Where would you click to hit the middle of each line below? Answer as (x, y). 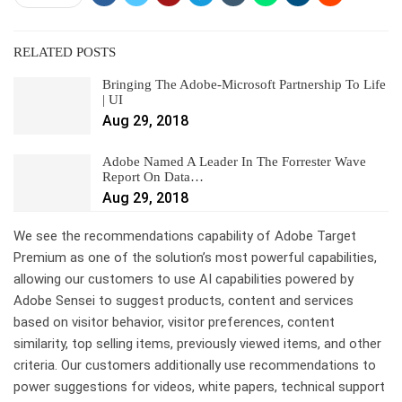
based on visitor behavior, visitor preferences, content (174, 323)
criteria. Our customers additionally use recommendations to (195, 366)
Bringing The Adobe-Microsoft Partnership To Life (244, 84)
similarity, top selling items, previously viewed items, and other (197, 344)
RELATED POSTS (65, 52)
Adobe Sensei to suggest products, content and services (184, 301)
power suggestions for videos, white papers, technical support (199, 387)
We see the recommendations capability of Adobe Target (185, 236)
